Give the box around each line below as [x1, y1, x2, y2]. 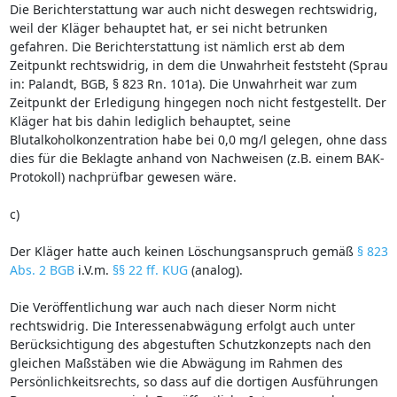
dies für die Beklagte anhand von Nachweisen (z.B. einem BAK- [9, 149, 385, 167]
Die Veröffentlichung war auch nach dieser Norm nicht [9, 298, 336, 315]
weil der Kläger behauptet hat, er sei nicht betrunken [9, 19, 328, 36]
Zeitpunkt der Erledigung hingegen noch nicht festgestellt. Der [9, 93, 386, 111]
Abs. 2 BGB [9, 261, 74, 278]
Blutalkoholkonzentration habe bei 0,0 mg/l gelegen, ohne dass [9, 130, 387, 148]
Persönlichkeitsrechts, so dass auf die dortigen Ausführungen [9, 372, 378, 390]
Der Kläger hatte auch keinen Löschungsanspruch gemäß [9, 242, 357, 260]
